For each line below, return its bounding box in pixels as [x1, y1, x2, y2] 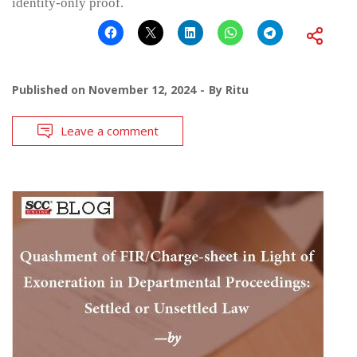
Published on [12, 81, 88, 97]
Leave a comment [61, 122, 159, 139]
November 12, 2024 [88, 81, 196, 97]
